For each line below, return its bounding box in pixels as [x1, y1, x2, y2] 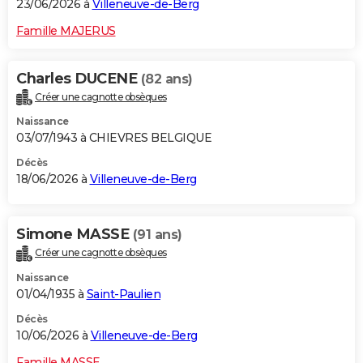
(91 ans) [132, 227, 182, 243]
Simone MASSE [16, 225, 133, 244]
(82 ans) [140, 70, 193, 87]
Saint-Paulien [86, 287, 160, 302]
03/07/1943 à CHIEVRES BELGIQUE [16, 130, 211, 146]
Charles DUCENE [16, 69, 141, 88]
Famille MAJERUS [16, 23, 116, 38]
